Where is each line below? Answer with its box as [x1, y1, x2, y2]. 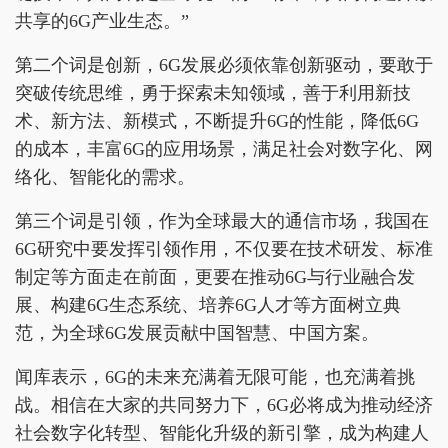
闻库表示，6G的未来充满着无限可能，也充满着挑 [15, 366, 415, 387]
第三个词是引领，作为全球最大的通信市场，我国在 [15, 210, 429, 231]
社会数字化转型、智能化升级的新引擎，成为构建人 [15, 422, 429, 443]
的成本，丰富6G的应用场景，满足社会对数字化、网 [15, 138, 433, 159]
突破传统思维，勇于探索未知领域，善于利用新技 [15, 82, 411, 103]
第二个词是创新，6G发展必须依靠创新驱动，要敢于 [15, 54, 433, 75]
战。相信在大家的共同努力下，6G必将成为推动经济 [15, 394, 433, 415]
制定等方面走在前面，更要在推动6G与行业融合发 [15, 266, 415, 287]
